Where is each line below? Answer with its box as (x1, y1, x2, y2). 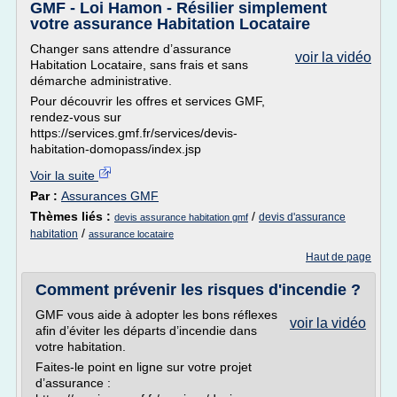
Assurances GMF (61, 189, 159, 203)
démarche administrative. (30, 74, 172, 88)
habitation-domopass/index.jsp (30, 142, 201, 156)
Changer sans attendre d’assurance (30, 42, 231, 56)
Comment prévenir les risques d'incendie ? (35, 281, 361, 299)
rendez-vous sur (30, 110, 121, 124)
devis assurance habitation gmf (114, 212, 248, 222)
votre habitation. (35, 339, 126, 354)
